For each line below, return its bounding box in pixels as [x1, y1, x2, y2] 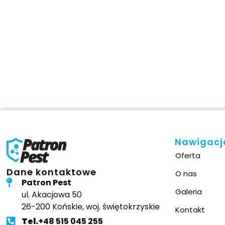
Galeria [175, 186, 202, 197]
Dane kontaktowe [7, 165, 97, 178]
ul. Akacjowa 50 [22, 188, 82, 200]
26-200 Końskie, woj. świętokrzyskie [22, 200, 160, 212]
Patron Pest [22, 176, 72, 188]
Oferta [175, 150, 201, 161]
